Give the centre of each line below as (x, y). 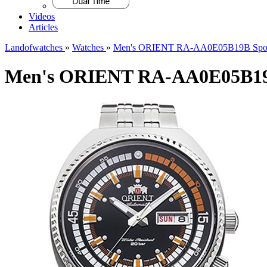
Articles (43, 27)
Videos (42, 16)
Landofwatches (35, 47)
